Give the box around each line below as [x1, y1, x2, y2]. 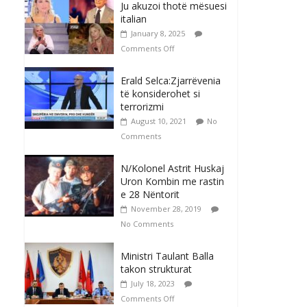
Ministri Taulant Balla [121, 249, 214, 263]
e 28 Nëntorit [121, 188, 180, 201]
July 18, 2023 [131, 278, 175, 289]
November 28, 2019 [131, 204, 201, 214]
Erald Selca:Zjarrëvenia [121, 74, 221, 88]
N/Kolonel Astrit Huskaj [121, 162, 224, 175]
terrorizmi [121, 100, 164, 114]
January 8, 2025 [131, 28, 185, 39]
